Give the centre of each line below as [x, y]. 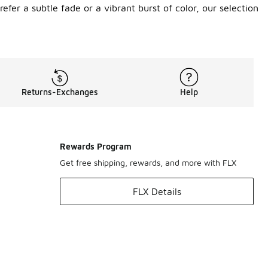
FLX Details [157, 192]
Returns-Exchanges [60, 92]
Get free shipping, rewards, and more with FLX [148, 163]
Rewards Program [96, 147]
